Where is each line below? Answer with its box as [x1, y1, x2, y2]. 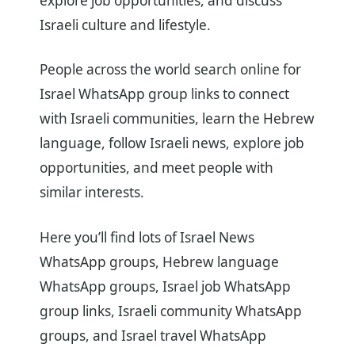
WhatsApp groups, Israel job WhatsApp [40, 277, 291, 296]
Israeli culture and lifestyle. [40, 15, 211, 34]
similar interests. [40, 183, 144, 202]
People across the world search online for [40, 60, 301, 79]
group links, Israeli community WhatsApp [40, 302, 302, 321]
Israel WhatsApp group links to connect [40, 85, 289, 104]
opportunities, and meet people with [40, 158, 273, 177]
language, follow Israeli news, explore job [40, 134, 304, 153]
